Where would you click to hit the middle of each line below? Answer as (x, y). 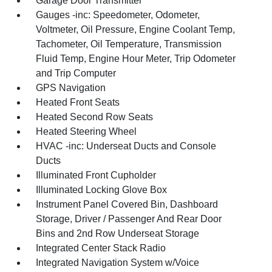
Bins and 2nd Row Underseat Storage (118, 233)
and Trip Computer (76, 73)
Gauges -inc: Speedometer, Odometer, (118, 15)
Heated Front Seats (78, 102)
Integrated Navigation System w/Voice (118, 263)
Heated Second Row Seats (95, 117)
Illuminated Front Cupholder (96, 175)
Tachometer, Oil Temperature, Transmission (129, 44)
